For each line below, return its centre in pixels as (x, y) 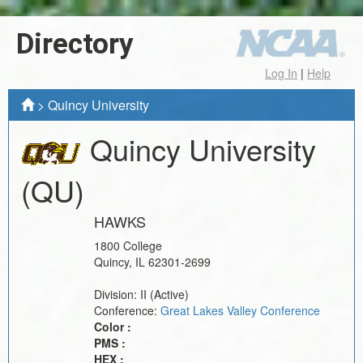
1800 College (128, 245)
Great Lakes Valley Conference (240, 310)
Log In (281, 73)
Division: (117, 294)
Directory (75, 44)
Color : (113, 326)
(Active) (169, 294)
